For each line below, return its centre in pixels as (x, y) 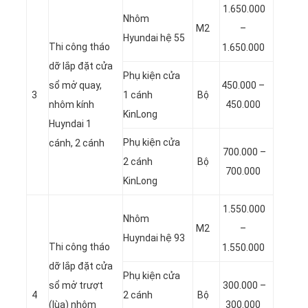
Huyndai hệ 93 (154, 238)
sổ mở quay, (75, 85)
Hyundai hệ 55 (154, 37)
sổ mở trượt (76, 285)
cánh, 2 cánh (77, 143)
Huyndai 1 (70, 123)
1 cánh (138, 95)
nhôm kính (71, 104)
